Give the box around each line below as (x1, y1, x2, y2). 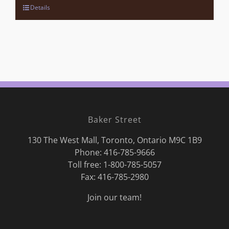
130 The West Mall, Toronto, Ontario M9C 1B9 (27, 134, 202, 146)
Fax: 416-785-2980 (80, 171, 149, 183)
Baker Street (87, 114, 142, 126)
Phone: (74, 147, 104, 158)
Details (30, 3, 50, 12)
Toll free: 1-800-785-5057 (67, 159, 162, 171)
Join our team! (87, 192, 142, 203)
